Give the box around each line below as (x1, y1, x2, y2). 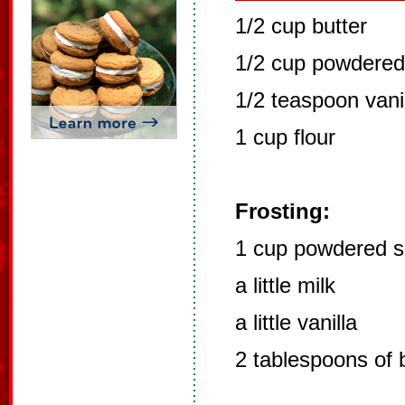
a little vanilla (235, 310, 357, 334)
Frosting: (235, 199, 330, 223)
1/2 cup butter (235, 14, 367, 38)
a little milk (235, 273, 335, 297)
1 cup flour (235, 125, 335, 149)
